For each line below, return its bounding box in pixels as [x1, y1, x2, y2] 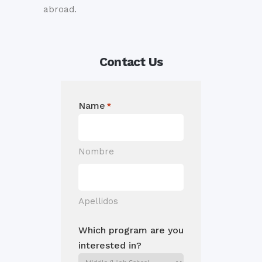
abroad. [43, 4, 77, 15]
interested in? [78, 240, 142, 251]
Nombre [78, 146, 114, 157]
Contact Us [99, 54, 163, 70]
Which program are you [78, 225, 184, 236]
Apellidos [78, 196, 118, 207]
